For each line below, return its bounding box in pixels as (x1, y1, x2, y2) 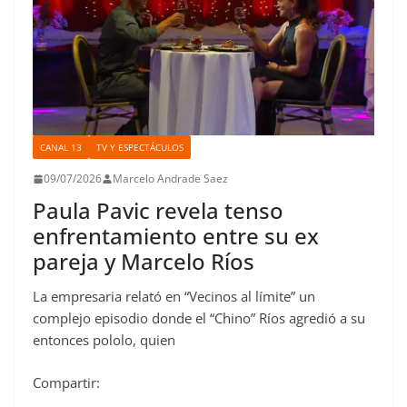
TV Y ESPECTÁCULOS (96, 141, 184, 154)
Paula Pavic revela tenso (33, 195, 283, 226)
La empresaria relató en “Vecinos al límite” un (33, 287, 315, 306)
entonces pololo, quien (33, 331, 175, 350)
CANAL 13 (40, 141, 82, 154)
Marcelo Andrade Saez (113, 171, 228, 187)
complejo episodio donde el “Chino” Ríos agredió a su (33, 309, 365, 328)
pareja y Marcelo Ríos (33, 246, 254, 277)
